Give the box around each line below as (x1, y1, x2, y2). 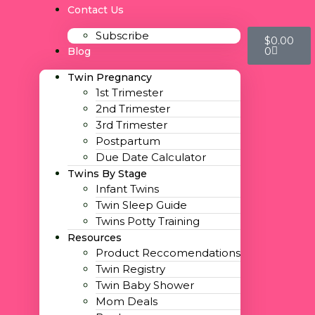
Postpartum (95, 134, 160, 148)
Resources (67, 231, 122, 244)
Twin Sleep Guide (95, 198, 187, 212)
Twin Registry (95, 262, 165, 276)
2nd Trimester (95, 102, 170, 115)
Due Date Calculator (95, 150, 206, 164)
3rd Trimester (95, 118, 167, 131)
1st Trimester (95, 86, 163, 99)
